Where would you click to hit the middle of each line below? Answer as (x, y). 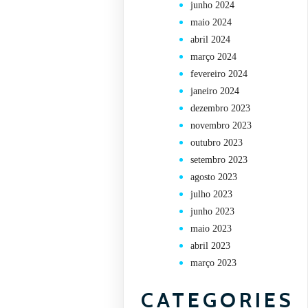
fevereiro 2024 (219, 74)
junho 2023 (213, 212)
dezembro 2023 (221, 109)
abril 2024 (211, 40)
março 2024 (214, 57)
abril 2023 (211, 246)
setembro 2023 (219, 160)
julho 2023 (212, 195)
